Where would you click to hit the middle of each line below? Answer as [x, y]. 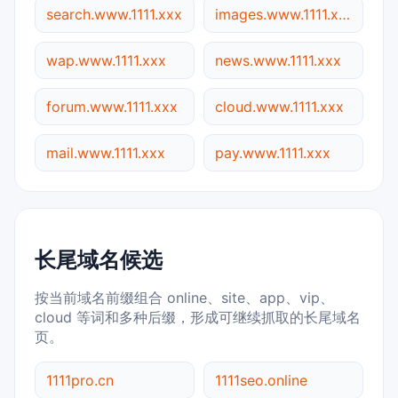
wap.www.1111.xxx [106, 61]
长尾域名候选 [99, 259]
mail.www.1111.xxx [106, 153]
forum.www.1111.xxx [112, 107]
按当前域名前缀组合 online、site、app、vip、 [184, 297]
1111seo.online [261, 380]
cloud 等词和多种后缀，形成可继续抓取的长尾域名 [198, 317]
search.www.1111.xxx [114, 15]
